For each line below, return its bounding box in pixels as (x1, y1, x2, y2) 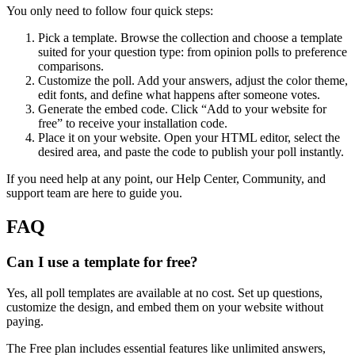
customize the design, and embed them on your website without (6, 300, 323, 314)
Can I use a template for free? (6, 254, 198, 271)
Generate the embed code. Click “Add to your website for (38, 102, 326, 116)
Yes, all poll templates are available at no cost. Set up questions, (6, 285, 323, 300)
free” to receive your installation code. (38, 116, 227, 131)
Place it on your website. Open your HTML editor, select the (38, 131, 340, 145)
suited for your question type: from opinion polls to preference (38, 45, 347, 59)
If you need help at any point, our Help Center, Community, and (6, 172, 326, 186)
